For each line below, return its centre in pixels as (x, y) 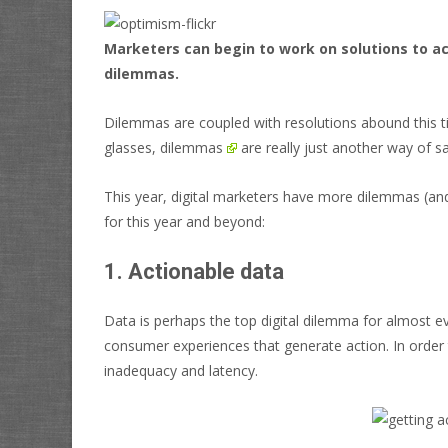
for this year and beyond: (184, 221)
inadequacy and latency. (181, 370)
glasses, (132, 147)
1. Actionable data (194, 271)
